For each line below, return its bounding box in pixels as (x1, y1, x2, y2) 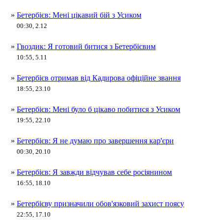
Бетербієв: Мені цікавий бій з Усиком (17, 11, 141, 19)
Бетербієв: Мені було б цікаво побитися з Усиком (17, 105, 180, 113)
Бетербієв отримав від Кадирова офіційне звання (17, 74, 181, 82)
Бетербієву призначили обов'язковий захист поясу (17, 199, 184, 208)
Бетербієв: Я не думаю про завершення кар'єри (17, 137, 174, 145)
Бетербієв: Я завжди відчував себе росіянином (17, 168, 172, 176)
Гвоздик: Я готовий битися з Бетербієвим (17, 42, 156, 51)
